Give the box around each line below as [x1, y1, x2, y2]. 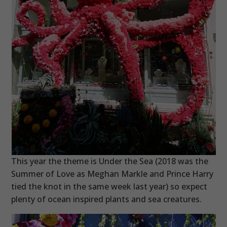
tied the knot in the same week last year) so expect [11, 180, 208, 192]
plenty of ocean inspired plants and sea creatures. [11, 193, 202, 205]
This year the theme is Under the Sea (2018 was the [11, 155, 209, 167]
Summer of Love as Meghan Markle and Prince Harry [11, 168, 214, 179]
